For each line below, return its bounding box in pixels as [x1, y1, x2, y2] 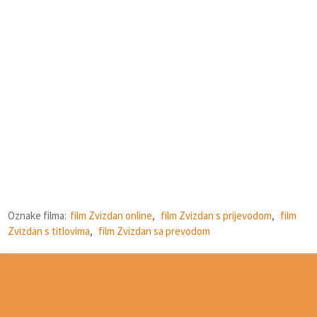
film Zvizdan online [70, 209, 152, 223]
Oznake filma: [8, 209, 67, 223]
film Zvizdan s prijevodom [161, 209, 272, 223]
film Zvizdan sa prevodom [98, 224, 210, 238]
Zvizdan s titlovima [8, 224, 90, 238]
